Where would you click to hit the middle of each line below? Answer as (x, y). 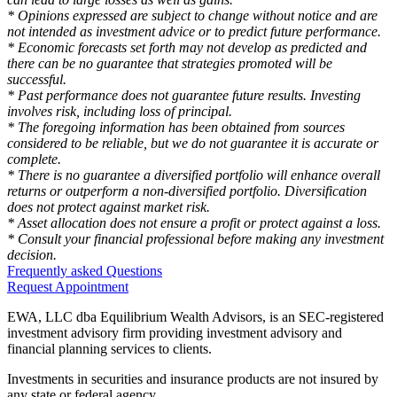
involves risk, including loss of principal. (120, 112)
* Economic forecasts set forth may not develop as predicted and (187, 48)
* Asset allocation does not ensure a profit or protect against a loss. (194, 223)
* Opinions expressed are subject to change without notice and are (192, 16)
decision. (32, 255)
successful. (37, 80)
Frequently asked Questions (85, 271)
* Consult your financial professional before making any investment (195, 239)
